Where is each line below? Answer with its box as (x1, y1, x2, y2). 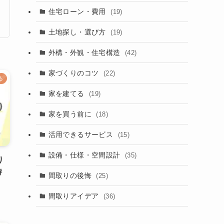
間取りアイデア (48, 191, 101, 200)
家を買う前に (48, 109, 94, 118)
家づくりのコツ (48, 68, 101, 77)
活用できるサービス (48, 130, 115, 138)
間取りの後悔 (48, 171, 94, 179)
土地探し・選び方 (48, 27, 108, 36)
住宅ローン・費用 (48, 7, 108, 15)
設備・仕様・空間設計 (48, 150, 122, 159)
